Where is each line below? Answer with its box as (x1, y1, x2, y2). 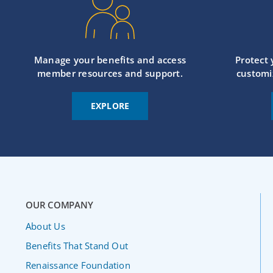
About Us (25, 220, 65, 232)
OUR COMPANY (25, 199, 93, 211)
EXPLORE (90, 100, 130, 112)
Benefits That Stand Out (25, 239, 129, 252)
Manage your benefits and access (34, 54, 186, 66)
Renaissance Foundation (25, 259, 130, 271)
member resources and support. (37, 67, 183, 79)
